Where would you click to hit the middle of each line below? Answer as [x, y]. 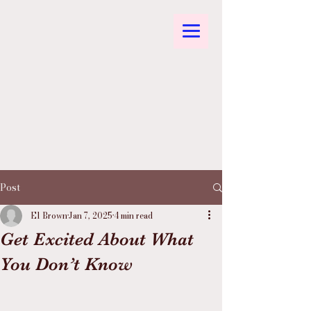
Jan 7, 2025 [91, 216]
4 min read [133, 216]
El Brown [49, 216]
